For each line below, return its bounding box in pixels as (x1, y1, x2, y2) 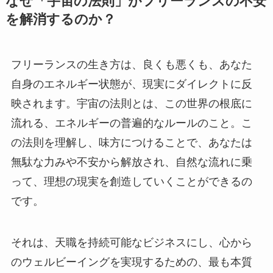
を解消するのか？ (5, 12, 116, 27)
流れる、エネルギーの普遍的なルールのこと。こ (10, 116, 252, 129)
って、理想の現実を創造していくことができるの (10, 175, 252, 188)
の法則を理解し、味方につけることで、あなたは (10, 136, 252, 149)
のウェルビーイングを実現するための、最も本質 (10, 255, 252, 268)
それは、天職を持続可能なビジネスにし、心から (10, 236, 252, 249)
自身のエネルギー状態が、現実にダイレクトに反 (10, 77, 252, 90)
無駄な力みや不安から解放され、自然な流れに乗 (10, 155, 252, 168)
